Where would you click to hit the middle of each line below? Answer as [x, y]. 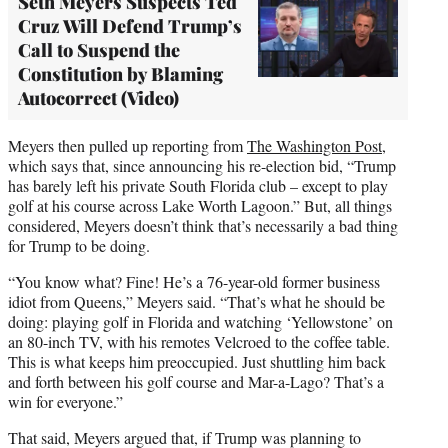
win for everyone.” [65, 401]
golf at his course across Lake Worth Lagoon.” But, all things [200, 205]
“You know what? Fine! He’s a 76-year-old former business [194, 281]
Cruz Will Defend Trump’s [130, 25]
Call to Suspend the [99, 49]
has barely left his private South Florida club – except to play [198, 185]
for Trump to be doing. [79, 245]
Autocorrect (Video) [98, 97]
